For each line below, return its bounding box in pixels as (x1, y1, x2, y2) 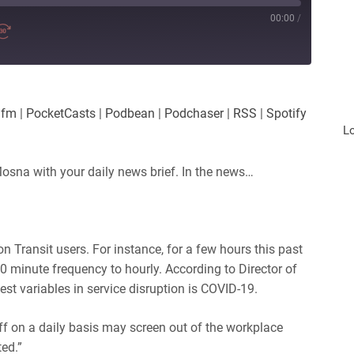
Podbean (105, 105, 155, 121)
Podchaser (164, 105, 224, 121)
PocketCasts (26, 105, 96, 121)
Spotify (266, 105, 307, 121)
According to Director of (165, 261, 297, 277)
